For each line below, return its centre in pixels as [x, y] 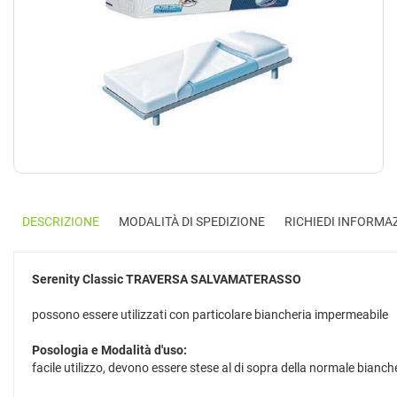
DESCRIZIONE [61, 222]
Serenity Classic [78, 279]
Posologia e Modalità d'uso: [109, 350]
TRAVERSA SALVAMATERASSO [214, 279]
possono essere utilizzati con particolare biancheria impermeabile [210, 315]
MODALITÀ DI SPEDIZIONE [192, 222]
